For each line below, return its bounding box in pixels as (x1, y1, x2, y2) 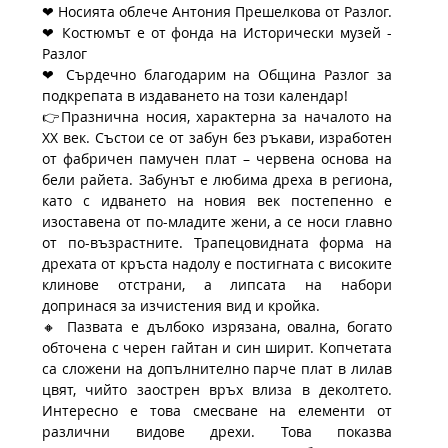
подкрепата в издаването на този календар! (42, 85, 348, 105)
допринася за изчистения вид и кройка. (42, 295, 324, 315)
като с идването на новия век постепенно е (42, 190, 392, 210)
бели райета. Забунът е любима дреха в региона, (42, 169, 392, 189)
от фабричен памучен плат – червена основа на (42, 148, 392, 168)
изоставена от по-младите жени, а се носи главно (42, 211, 392, 231)
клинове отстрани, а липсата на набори (42, 274, 392, 294)
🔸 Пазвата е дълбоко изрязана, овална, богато (42, 316, 392, 336)
